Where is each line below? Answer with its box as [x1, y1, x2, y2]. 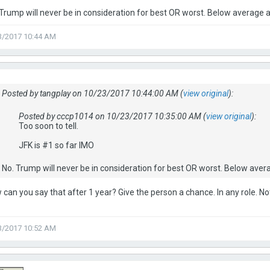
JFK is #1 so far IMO [19, 140, 94, 150]
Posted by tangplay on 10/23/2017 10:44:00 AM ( [2, 89, 183, 98]
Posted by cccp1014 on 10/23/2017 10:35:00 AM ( [19, 111, 206, 121]
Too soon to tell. [19, 121, 78, 131]
